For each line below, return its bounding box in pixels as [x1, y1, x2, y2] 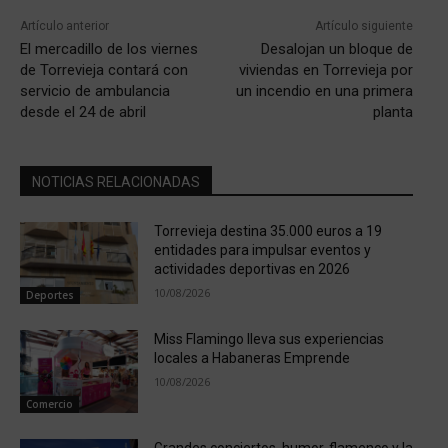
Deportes [26, 288, 74, 303]
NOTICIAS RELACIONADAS [32, 173, 200, 190]
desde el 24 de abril [20, 102, 146, 121]
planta [372, 102, 413, 121]
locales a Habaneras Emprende [153, 350, 350, 367]
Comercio [26, 396, 73, 411]
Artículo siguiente [314, 18, 413, 33]
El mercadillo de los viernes [20, 39, 198, 58]
